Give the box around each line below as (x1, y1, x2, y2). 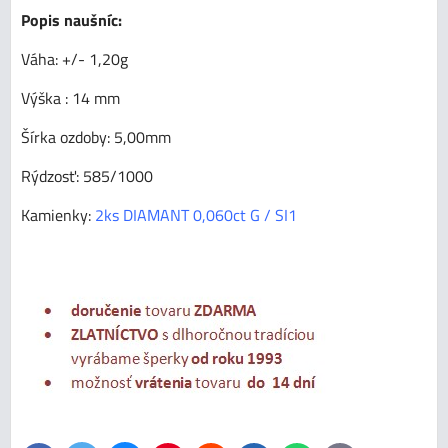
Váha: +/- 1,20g (21, 46, 128, 71)
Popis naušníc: (21, 7, 122, 32)
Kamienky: (21, 202, 95, 227)
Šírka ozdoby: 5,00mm (21, 124, 171, 149)
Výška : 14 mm (21, 85, 120, 110)
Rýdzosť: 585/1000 (21, 163, 153, 188)
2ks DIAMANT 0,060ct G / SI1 (95, 202, 297, 227)
